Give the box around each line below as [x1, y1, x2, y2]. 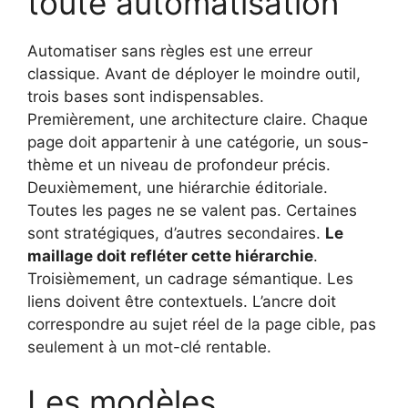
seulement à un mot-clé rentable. [27, 338, 271, 357]
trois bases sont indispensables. [27, 87, 264, 107]
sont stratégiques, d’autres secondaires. [27, 224, 325, 243]
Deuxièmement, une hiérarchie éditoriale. [27, 178, 328, 198]
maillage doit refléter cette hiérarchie [27, 247, 313, 266]
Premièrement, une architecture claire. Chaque [27, 110, 368, 129]
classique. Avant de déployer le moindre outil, [27, 65, 361, 84]
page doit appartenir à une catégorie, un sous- [27, 133, 369, 152]
